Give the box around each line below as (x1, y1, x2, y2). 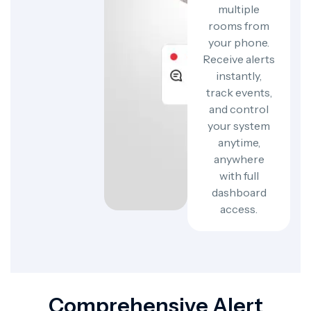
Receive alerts (203, 52, 276, 66)
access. (220, 202, 258, 216)
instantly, (216, 69, 262, 83)
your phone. (208, 35, 270, 49)
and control (209, 102, 269, 116)
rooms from (208, 19, 270, 33)
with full (219, 169, 259, 183)
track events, (205, 85, 272, 99)
